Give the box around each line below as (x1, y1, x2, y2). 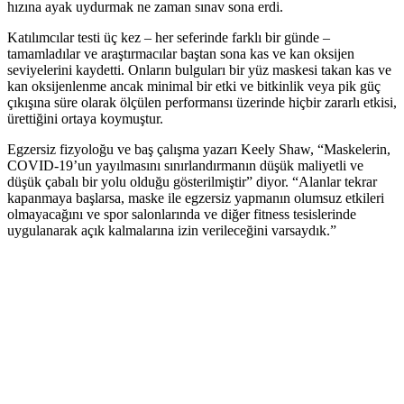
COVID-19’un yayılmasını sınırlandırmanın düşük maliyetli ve (7, 158, 363, 174)
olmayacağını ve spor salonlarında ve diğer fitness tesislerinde (7, 207, 356, 223)
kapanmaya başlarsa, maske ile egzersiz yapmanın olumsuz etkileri (7, 190, 384, 207)
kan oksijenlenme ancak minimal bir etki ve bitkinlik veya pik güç (7, 78, 381, 95)
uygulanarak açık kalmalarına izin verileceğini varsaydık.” (7, 223, 336, 239)
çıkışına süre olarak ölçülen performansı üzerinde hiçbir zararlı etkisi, (7, 95, 397, 111)
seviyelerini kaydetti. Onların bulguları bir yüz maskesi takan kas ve (7, 62, 391, 78)
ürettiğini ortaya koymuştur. (7, 111, 163, 127)
